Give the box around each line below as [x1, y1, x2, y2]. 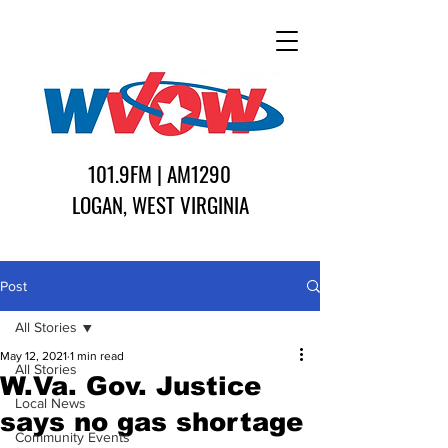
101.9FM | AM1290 [88, 158, 231, 189]
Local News [15, 395, 86, 411]
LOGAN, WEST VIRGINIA [71, 189, 249, 220]
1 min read [70, 349, 124, 363]
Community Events [15, 429, 130, 445]
